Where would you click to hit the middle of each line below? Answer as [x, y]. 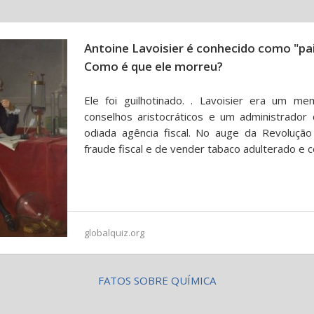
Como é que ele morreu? [153, 66]
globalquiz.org [114, 233]
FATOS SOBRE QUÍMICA [157, 280]
